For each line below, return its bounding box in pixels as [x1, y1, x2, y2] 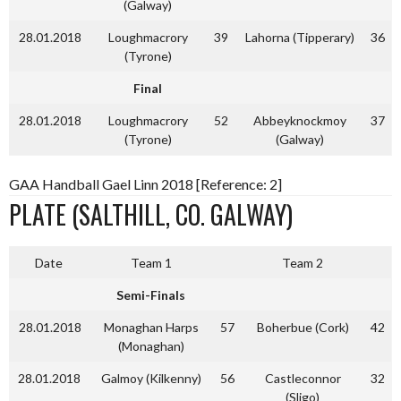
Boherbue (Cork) [256, 320, 349, 336]
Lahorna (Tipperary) [244, 30, 354, 46]
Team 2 [282, 255, 323, 271]
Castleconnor [264, 371, 341, 387]
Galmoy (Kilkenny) [100, 371, 201, 387]
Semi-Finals [116, 287, 185, 303]
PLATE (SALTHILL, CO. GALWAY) [9, 196, 293, 234]
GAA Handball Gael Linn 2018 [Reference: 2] [9, 175, 282, 193]
